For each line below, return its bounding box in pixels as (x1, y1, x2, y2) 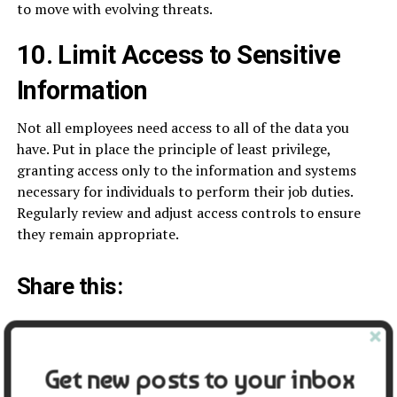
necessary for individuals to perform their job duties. (16, 182, 353, 202)
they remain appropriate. (16, 224, 179, 245)
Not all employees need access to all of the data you (16, 118, 349, 138)
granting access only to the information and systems (16, 160, 356, 181)
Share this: (16, 273, 123, 300)
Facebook (92, 327, 145, 344)
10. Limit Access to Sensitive (16, 40, 340, 71)
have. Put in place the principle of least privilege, (16, 139, 331, 160)
